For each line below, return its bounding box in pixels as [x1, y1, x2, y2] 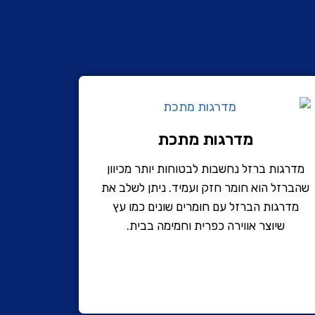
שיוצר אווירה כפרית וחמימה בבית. [126, 218, 285, 233]
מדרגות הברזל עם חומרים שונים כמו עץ [112, 199, 299, 214]
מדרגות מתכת [157, 129, 254, 149]
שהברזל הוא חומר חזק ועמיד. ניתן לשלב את [101, 180, 310, 195]
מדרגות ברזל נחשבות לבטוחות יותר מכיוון [106, 161, 304, 176]
